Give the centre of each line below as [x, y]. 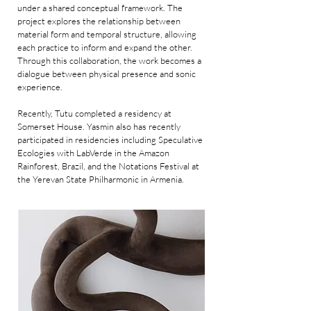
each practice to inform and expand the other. [105, 47]
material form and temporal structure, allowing [107, 34]
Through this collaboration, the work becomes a [109, 60]
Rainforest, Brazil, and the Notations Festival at [108, 166]
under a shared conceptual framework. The [100, 8]
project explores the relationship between [99, 21]
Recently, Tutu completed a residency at [94, 113]
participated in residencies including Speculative [110, 140]
